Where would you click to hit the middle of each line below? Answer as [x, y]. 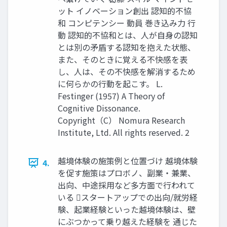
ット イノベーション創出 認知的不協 [125, 11]
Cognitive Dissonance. [99, 108]
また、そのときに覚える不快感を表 [123, 60]
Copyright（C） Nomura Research [121, 120]
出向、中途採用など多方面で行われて [126, 185]
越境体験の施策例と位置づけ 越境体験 [128, 161]
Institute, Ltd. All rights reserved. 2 [124, 133]
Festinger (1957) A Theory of [111, 96]
